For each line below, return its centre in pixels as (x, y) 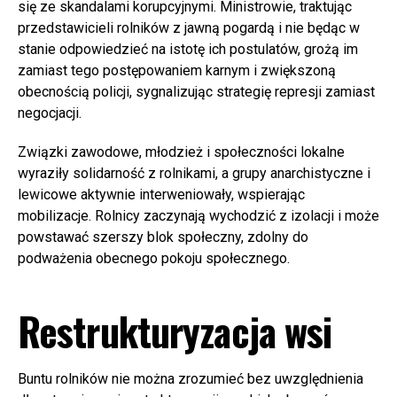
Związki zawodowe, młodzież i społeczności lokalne (181, 152)
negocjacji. (50, 113)
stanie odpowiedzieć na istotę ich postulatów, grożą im (188, 49)
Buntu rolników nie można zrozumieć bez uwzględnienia (191, 378)
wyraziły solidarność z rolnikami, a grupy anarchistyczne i (194, 173)
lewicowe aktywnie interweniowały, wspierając (161, 194)
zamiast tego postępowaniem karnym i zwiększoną (177, 70)
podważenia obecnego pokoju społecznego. (154, 258)
